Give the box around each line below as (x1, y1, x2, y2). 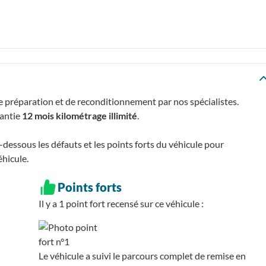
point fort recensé (65, 197, 138, 209)
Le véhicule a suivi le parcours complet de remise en (38, 249, 246, 261)
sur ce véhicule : (138, 197, 204, 209)
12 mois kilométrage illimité (22, 109, 137, 121)
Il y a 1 (38, 197, 66, 209)
